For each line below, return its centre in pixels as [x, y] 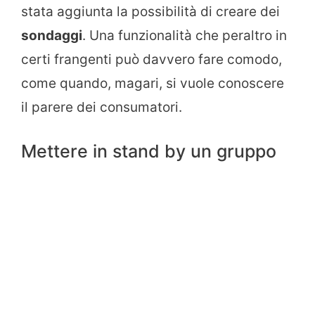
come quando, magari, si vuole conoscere [153, 84]
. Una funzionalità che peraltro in [185, 36]
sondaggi [52, 36]
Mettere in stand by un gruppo [149, 151]
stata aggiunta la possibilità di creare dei [150, 12]
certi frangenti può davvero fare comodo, [152, 60]
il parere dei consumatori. [102, 108]
